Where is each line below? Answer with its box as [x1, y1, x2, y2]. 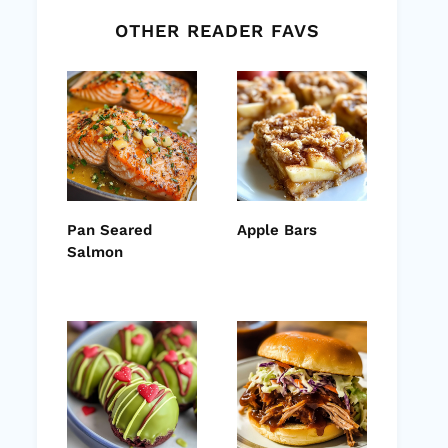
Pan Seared [67, 221, 152, 240]
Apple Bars [237, 221, 317, 240]
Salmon [67, 243, 123, 262]
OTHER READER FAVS [114, 20, 320, 42]
